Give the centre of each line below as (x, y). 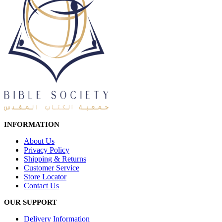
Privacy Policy (47, 150)
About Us (39, 141)
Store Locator (45, 176)
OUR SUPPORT (30, 202)
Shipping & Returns (55, 159)
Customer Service (52, 167)
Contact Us (41, 185)
